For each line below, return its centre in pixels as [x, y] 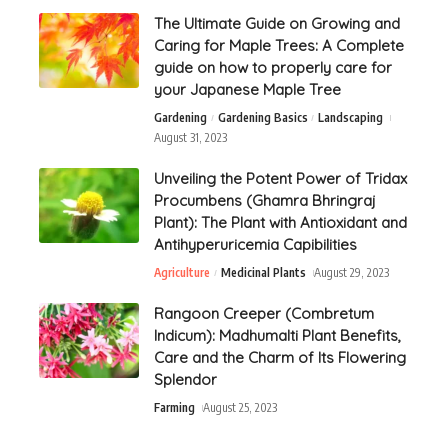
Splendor [185, 379]
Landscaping [351, 117]
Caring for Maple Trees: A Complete [279, 45]
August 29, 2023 [351, 272]
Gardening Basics [262, 117]
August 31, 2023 [190, 137]
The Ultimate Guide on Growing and [277, 23]
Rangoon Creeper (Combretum [264, 313]
